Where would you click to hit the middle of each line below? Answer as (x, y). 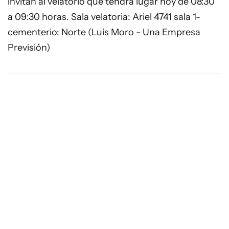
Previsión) (29, 48)
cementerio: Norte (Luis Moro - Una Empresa (104, 32)
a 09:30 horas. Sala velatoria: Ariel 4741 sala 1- (104, 17)
